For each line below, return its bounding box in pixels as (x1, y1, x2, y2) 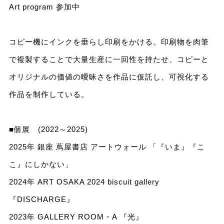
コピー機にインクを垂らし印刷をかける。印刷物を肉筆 (8, 37, 209, 46)
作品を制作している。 (8, 89, 89, 98)
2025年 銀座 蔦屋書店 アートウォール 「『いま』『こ (8, 142, 205, 151)
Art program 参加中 (8, 2, 80, 11)
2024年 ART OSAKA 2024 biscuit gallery (8, 177, 159, 186)
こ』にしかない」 (8, 159, 73, 168)
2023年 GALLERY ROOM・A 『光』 (8, 212, 143, 221)
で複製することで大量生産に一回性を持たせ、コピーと (8, 54, 209, 63)
